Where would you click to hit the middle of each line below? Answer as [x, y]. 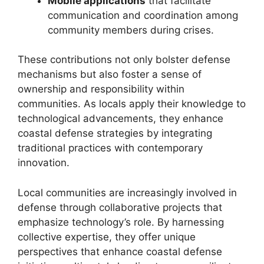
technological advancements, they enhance [121, 118]
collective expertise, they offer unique [107, 237]
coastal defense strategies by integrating [115, 133]
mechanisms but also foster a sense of [110, 74]
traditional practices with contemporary [110, 148]
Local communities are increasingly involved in [127, 192]
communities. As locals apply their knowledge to [132, 104]
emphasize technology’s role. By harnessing [121, 222]
